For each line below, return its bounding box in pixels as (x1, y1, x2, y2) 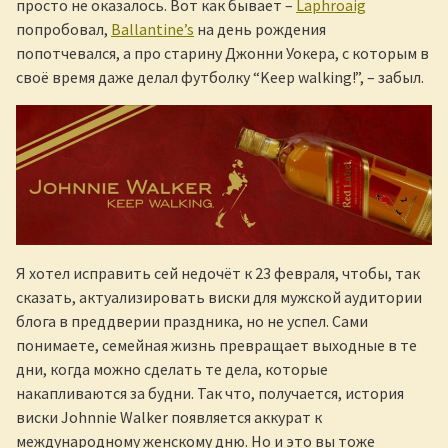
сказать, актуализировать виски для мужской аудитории (16, 287, 422, 308)
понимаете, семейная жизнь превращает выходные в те (16, 335, 417, 356)
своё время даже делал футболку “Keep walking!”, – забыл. (16, 67, 424, 87)
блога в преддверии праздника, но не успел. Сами (16, 311, 368, 332)
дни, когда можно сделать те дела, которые (16, 359, 328, 380)
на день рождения (194, 19, 326, 39)
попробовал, (16, 19, 111, 39)
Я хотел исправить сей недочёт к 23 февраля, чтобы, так (16, 263, 420, 284)
